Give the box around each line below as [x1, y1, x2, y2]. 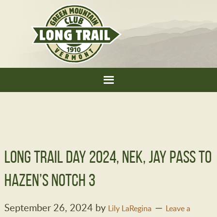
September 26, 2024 [4, 201, 93, 214]
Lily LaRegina [108, 203, 152, 214]
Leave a [165, 203, 190, 214]
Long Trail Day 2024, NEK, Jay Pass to [4, 147, 212, 166]
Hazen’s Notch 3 [4, 170, 95, 189]
